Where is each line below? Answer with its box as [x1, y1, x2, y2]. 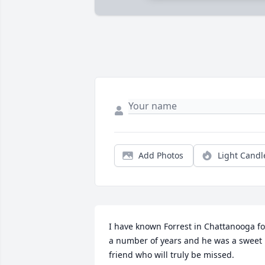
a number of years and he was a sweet [109, 235, 262, 247]
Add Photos [138, 150, 183, 161]
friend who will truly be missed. [109, 249, 234, 261]
